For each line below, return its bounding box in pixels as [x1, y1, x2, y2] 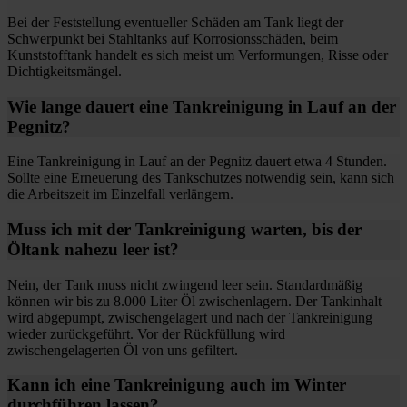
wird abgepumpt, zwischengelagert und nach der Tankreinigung [7, 309, 372, 325]
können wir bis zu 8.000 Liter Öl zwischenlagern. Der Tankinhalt [7, 293, 382, 309]
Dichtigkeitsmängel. [7, 63, 122, 79]
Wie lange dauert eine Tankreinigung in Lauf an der [7, 96, 396, 116]
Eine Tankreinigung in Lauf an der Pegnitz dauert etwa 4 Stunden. [7, 154, 387, 170]
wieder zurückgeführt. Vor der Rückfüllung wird [7, 325, 285, 342]
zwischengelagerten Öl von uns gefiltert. [7, 342, 238, 358]
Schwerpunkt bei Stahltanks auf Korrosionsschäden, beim [7, 30, 338, 46]
